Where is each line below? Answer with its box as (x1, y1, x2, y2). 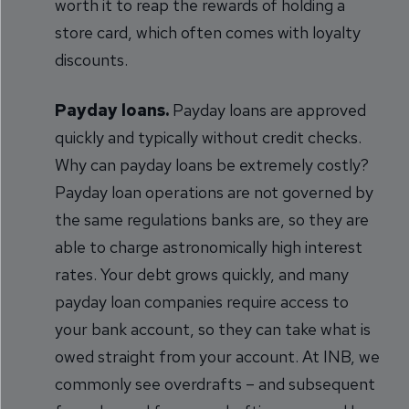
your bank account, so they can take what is (55, 319, 371, 340)
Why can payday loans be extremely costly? (55, 154, 369, 175)
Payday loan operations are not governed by (55, 182, 373, 203)
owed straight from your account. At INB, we (55, 346, 380, 367)
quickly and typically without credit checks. (55, 127, 362, 148)
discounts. (55, 49, 128, 70)
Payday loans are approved (169, 100, 366, 121)
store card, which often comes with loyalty (55, 22, 361, 43)
